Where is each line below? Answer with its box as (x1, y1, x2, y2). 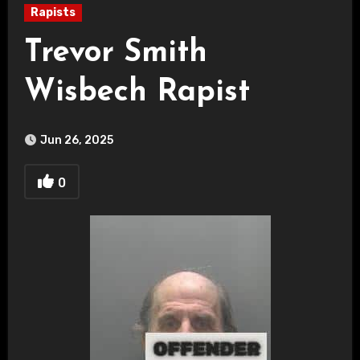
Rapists (30, 6, 76, 19)
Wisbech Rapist (23, 77, 250, 108)
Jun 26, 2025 (39, 133, 113, 147)
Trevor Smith (23, 38, 207, 69)
